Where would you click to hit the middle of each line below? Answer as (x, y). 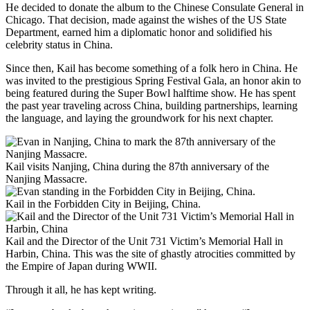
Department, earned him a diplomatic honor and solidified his (139, 32)
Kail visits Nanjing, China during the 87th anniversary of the (137, 166)
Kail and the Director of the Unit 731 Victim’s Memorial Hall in (144, 241)
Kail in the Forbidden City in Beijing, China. (103, 203)
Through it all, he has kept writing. (81, 289)
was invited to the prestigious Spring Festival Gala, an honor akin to (153, 80)
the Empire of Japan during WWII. (81, 266)
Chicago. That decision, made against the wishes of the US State (146, 19)
